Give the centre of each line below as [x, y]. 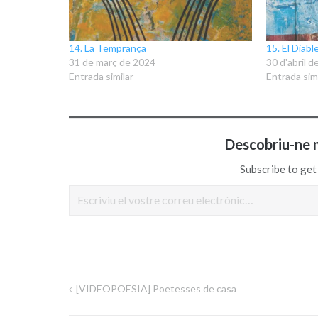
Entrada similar [101, 77]
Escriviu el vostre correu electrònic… [96, 185]
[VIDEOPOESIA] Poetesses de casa [156, 289]
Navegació [106, 297]
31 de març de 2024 [112, 62]
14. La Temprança [107, 48]
